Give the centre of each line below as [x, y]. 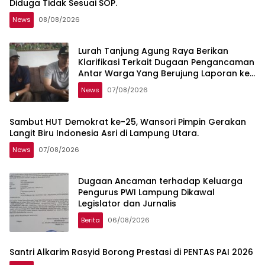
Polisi [89, 85]
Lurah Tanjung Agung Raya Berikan [153, 51]
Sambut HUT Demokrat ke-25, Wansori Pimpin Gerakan [128, 122]
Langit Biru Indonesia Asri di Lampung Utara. [104, 133]
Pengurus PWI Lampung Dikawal [146, 193]
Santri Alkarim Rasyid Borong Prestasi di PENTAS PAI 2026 [131, 252]
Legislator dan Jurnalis [127, 204]
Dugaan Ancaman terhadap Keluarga [160, 181]
